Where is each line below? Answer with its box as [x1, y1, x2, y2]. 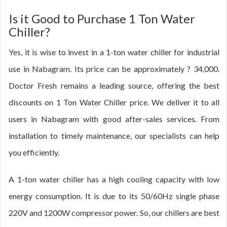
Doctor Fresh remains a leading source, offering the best [9, 81, 219, 90]
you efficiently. [9, 147, 59, 157]
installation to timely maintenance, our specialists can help [9, 131, 219, 140]
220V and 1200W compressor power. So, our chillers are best [9, 208, 219, 217]
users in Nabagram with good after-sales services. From [9, 114, 219, 124]
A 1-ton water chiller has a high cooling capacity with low [9, 174, 219, 184]
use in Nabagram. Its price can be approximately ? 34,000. [9, 64, 219, 73]
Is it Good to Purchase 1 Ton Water [9, 11, 195, 26]
